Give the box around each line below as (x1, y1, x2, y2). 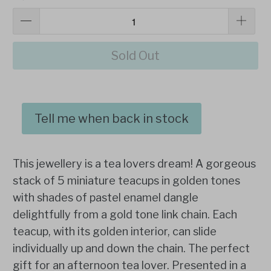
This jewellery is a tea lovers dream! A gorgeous (13, 157, 256, 171)
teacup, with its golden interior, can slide (13, 225, 217, 238)
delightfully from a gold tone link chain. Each (13, 208, 238, 221)
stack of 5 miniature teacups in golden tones (13, 174, 241, 188)
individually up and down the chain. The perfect (13, 242, 250, 255)
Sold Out (111, 48, 160, 64)
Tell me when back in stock (34, 111, 189, 126)
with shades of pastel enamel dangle (13, 191, 199, 204)
